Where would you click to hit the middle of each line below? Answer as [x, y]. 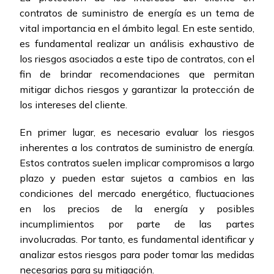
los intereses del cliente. [73, 105]
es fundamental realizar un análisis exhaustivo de [137, 44]
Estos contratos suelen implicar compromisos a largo [137, 163]
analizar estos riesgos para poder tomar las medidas [137, 255]
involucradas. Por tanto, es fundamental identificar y [137, 239]
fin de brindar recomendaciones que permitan [137, 74]
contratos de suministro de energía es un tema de [137, 13]
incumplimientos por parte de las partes [137, 224]
